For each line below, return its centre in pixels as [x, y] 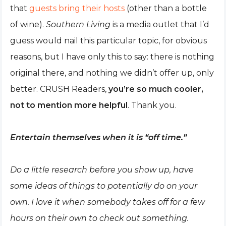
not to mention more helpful [69, 105]
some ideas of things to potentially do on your [104, 186]
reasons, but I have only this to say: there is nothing [112, 57]
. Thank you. [152, 105]
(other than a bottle [166, 8]
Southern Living [78, 24]
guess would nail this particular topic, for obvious [108, 41]
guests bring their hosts [77, 8]
